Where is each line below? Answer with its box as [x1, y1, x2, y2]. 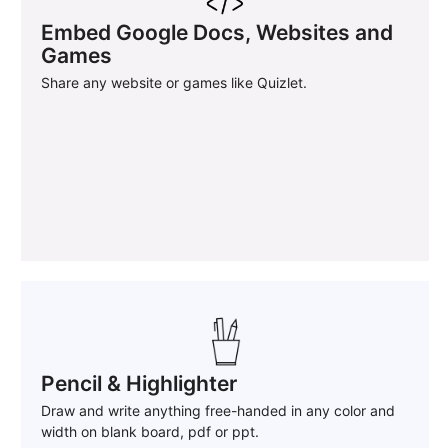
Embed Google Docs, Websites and [41, 20, 393, 46]
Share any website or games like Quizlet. [41, 74, 307, 92]
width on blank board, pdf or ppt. [41, 423, 259, 441]
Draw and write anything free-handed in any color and [41, 402, 395, 420]
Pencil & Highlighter [41, 371, 237, 397]
